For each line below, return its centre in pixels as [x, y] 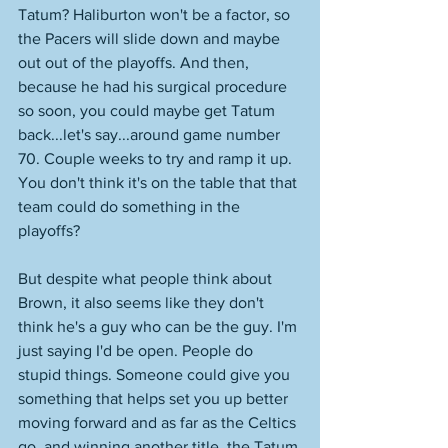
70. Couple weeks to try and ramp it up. [157, 158]
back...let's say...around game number [151, 134]
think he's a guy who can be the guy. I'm [159, 326]
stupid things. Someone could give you [156, 374]
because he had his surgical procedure [154, 86]
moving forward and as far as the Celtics [159, 422]
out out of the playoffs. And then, [135, 62]
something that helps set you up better [155, 398]
